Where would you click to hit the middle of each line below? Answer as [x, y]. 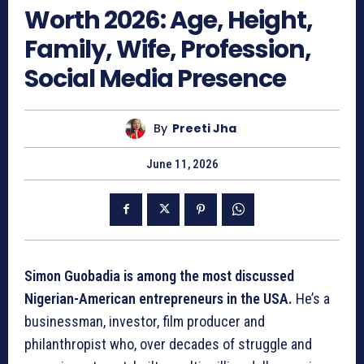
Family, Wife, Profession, [168, 49]
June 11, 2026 [182, 164]
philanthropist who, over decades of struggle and [168, 344]
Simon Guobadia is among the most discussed [159, 275]
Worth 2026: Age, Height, [169, 20]
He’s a [313, 298]
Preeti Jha [204, 129]
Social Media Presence [155, 78]
